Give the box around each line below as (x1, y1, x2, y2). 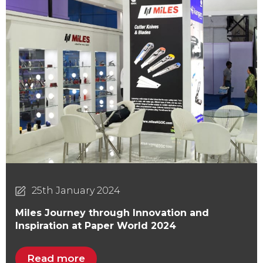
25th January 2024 (31, 184, 120, 196)
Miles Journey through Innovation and (15, 207, 209, 218)
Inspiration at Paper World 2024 (15, 220, 176, 231)
